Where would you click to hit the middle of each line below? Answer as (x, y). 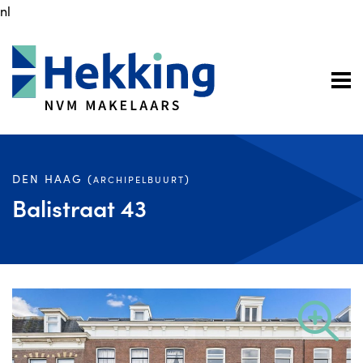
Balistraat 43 (79, 207)
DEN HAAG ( (53, 178)
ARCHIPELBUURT (139, 179)
